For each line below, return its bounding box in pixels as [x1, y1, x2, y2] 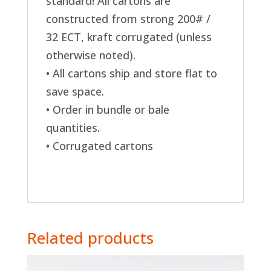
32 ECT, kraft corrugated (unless [45, 29, 212, 44]
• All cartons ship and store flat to [45, 65, 217, 80]
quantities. [45, 120, 100, 135]
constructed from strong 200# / [45, 11, 211, 26]
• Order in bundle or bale [45, 102, 169, 117]
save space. [45, 83, 104, 99]
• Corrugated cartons [45, 138, 153, 153]
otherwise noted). [45, 47, 135, 62]
